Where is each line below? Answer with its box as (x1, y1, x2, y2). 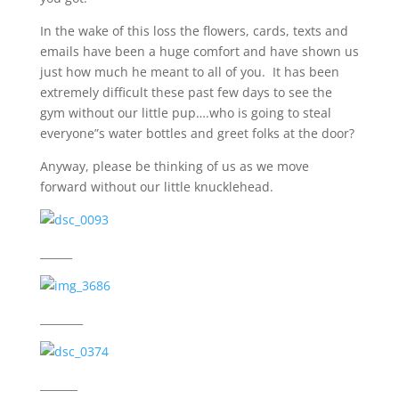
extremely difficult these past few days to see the (39, 84, 332, 101)
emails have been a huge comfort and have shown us (39, 43, 359, 60)
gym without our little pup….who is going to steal (39, 104, 331, 121)
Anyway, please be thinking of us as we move (39, 158, 309, 175)
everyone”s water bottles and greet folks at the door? (39, 125, 354, 142)
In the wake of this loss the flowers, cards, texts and (39, 22, 348, 39)
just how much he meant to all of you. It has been (39, 63, 339, 80)
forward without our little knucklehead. (39, 178, 273, 195)
